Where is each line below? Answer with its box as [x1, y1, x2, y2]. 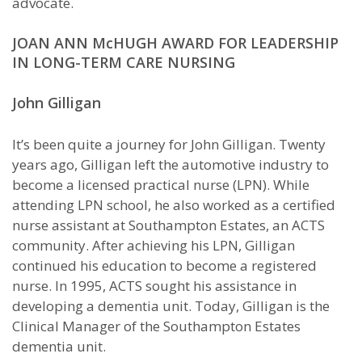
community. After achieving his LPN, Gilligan [12, 236, 295, 255]
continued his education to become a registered [12, 256, 317, 275]
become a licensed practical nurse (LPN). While [12, 175, 309, 194]
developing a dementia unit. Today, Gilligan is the [12, 297, 330, 315]
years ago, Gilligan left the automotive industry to [12, 155, 329, 174]
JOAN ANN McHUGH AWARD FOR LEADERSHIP [12, 33, 339, 53]
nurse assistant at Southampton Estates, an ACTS [12, 216, 325, 234]
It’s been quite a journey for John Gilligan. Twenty [12, 135, 326, 154]
